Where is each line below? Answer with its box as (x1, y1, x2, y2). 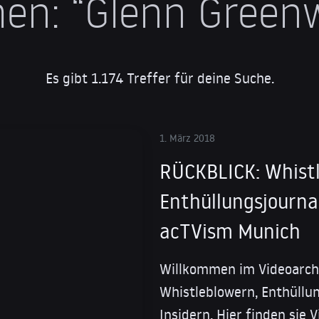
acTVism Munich (159, 218, 300, 245)
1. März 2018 (159, 132, 215, 145)
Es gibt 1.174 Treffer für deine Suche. (45, 68, 274, 88)
